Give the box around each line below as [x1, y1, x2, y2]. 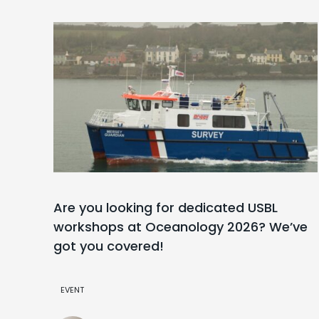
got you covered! [53, 237, 164, 256]
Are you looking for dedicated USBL [53, 199, 278, 217]
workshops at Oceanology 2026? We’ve [53, 218, 308, 236]
